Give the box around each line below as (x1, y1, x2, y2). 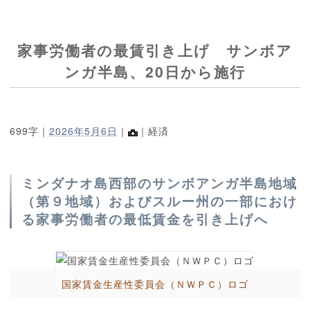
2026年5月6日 (49, 124, 118, 138)
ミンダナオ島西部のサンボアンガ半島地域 (21, 174, 298, 193)
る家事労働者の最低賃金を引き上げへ (21, 210, 268, 229)
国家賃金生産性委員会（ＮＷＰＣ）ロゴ (62, 277, 248, 291)
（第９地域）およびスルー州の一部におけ (21, 192, 298, 211)
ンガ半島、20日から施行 (64, 61, 246, 82)
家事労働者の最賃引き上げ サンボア (17, 39, 293, 61)
